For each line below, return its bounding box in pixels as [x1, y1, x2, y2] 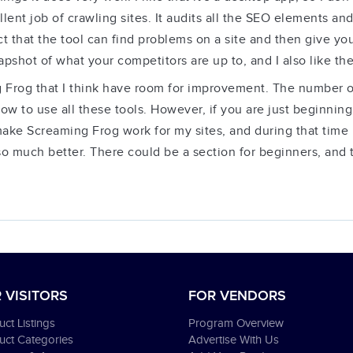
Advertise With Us [188, 333, 279, 347]
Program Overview [188, 317, 284, 330]
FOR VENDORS [188, 288, 286, 304]
